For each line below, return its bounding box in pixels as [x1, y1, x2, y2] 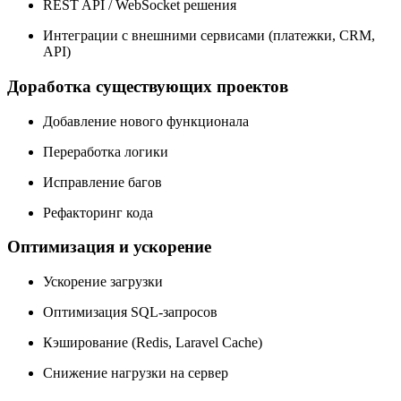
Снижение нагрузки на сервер [43, 364, 228, 380]
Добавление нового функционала [43, 113, 249, 129]
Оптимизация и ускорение [7, 237, 211, 257]
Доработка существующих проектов [7, 76, 288, 96]
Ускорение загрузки [43, 273, 163, 289]
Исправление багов [43, 174, 162, 190]
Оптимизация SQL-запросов [43, 303, 218, 320]
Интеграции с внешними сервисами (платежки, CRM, [43, 28, 375, 44]
